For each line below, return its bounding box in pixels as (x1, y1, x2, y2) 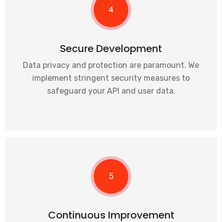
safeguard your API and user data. (47, 86, 175, 96)
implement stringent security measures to (32, 73, 190, 83)
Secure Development (60, 42, 162, 55)
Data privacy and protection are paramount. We (23, 60, 199, 70)
